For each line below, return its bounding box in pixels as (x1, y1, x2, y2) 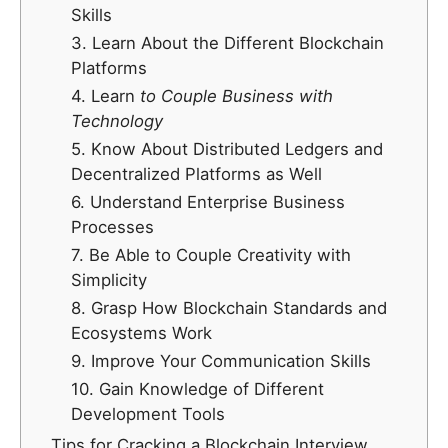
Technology (71, 111, 163, 132)
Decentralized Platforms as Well (71, 164, 322, 185)
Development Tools (71, 404, 225, 425)
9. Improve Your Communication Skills (71, 351, 371, 372)
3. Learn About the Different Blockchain (71, 33, 384, 54)
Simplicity (71, 270, 147, 291)
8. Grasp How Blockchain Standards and (71, 298, 387, 319)
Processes (71, 217, 154, 238)
